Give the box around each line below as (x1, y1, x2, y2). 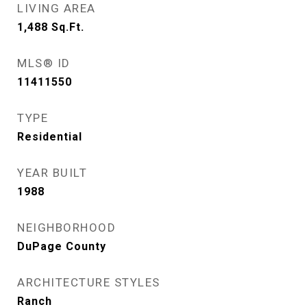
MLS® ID (17, 56, 71, 70)
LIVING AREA (17, 1, 96, 15)
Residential (17, 130, 82, 143)
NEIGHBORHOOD (17, 221, 116, 234)
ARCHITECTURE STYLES (17, 275, 160, 289)
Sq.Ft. (51, 21, 84, 34)
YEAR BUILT (17, 166, 87, 180)
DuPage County (17, 240, 106, 253)
